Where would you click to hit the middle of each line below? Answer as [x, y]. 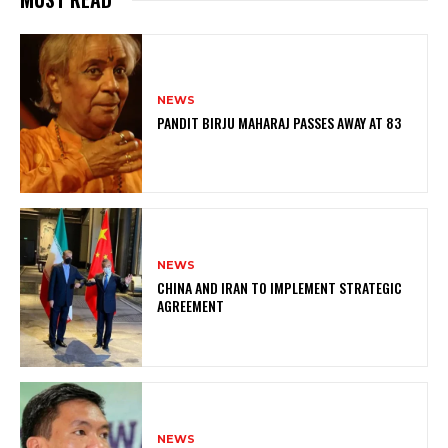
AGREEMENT [191, 306]
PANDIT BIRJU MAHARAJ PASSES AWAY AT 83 [279, 122]
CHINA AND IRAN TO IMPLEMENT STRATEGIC [280, 288]
